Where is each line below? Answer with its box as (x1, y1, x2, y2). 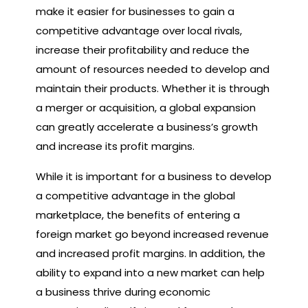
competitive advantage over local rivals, (36, 23, 242, 38)
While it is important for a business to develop (36, 168, 272, 184)
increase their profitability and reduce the (36, 42, 250, 57)
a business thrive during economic (36, 284, 210, 299)
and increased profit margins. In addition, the (36, 245, 265, 261)
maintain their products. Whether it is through (36, 80, 269, 96)
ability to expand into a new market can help (36, 265, 265, 280)
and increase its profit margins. (36, 138, 195, 153)
